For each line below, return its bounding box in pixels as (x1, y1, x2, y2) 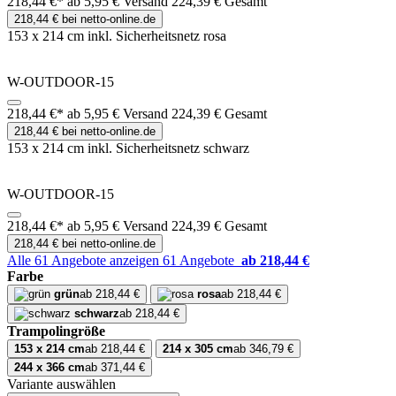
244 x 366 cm (14, 361, 85, 375)
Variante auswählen (7, 377, 116, 392)
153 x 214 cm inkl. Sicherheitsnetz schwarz (7, 141, 249, 156)
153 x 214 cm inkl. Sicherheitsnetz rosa (7, 28, 226, 44)
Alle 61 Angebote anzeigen (7, 253, 163, 269)
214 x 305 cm (163, 342, 233, 356)
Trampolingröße (7, 324, 105, 339)
